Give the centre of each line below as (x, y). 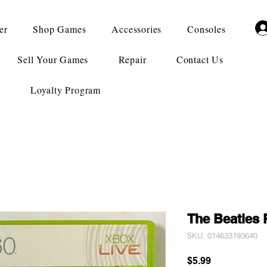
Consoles (207, 29)
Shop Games (60, 29)
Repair (132, 59)
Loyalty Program (66, 90)
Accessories (137, 29)
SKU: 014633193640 (222, 235)
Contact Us (200, 59)
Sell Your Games (53, 59)
